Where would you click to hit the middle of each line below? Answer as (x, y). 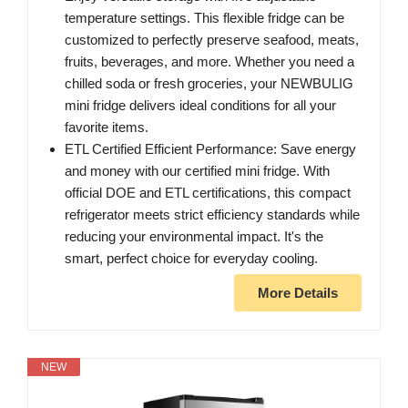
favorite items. (107, 127)
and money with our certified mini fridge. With (197, 170)
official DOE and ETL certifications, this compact (208, 192)
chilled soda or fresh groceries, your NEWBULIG (209, 83)
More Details (298, 292)
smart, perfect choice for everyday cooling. (191, 258)
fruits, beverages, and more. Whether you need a (209, 61)
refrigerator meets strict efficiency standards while (212, 214)
